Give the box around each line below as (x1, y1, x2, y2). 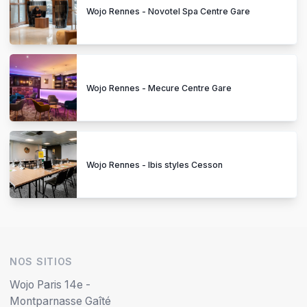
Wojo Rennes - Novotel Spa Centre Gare (86, 5, 250, 16)
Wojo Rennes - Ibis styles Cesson (86, 159, 223, 170)
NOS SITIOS (10, 256, 73, 268)
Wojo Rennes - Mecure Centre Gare (86, 82, 232, 93)
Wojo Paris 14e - (10, 278, 90, 292)
